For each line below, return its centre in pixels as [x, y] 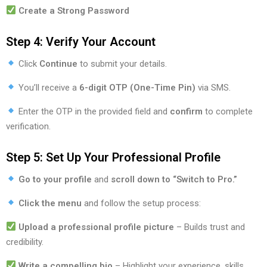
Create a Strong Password [74, 10]
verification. [28, 126]
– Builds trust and [210, 227]
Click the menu [50, 203]
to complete [228, 111]
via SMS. [215, 87]
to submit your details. [124, 63]
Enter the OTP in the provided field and [93, 111]
